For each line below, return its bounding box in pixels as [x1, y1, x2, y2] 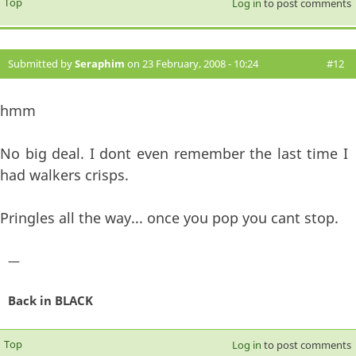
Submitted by [8, 56, 75, 72]
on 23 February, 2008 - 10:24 [125, 56, 258, 72]
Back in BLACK [8, 292, 93, 308]
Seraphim [75, 56, 125, 72]
